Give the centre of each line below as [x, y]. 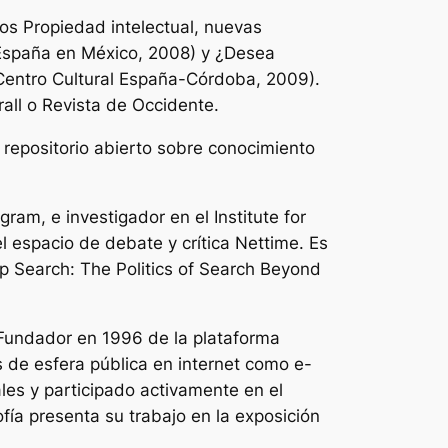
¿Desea [245, 53]
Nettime [267, 242]
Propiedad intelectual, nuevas [142, 27]
